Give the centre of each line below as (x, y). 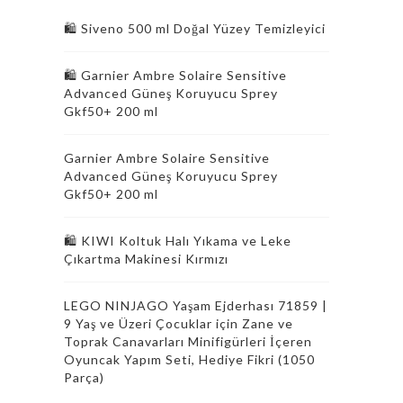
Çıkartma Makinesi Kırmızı (146, 259)
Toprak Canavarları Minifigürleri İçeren (188, 341)
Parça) (84, 377)
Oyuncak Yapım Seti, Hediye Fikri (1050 (189, 359)
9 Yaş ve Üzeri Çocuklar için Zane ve (179, 323)
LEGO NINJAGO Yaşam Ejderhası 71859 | (196, 305)
